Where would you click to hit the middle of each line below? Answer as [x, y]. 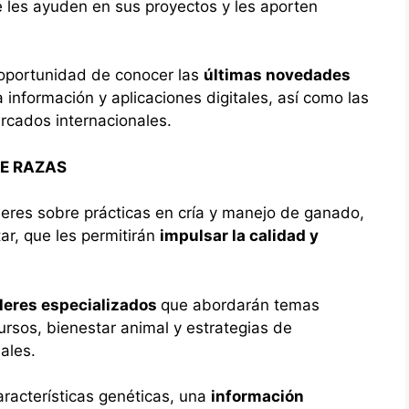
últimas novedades [277, 75]
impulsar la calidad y [239, 236]
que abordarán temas [240, 304]
